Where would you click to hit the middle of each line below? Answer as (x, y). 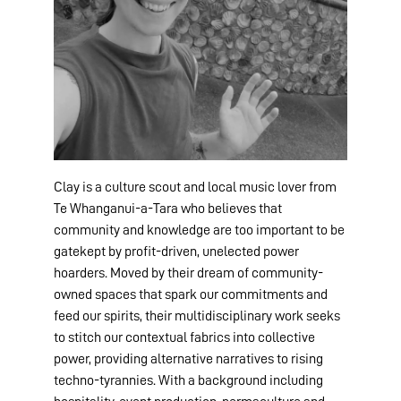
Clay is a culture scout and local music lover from (195, 188)
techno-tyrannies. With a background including (188, 381)
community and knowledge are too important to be (199, 230)
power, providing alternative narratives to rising (188, 359)
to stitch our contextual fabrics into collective (184, 338)
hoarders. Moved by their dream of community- (188, 273)
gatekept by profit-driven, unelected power (176, 252)
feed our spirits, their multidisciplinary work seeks (197, 316)
